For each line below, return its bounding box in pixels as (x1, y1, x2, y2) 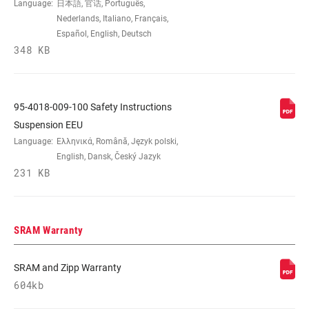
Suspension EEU (14, 119, 83, 130)
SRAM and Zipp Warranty (14, 261, 121, 273)
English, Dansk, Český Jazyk (57, 151, 161, 161)
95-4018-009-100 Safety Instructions (14, 101, 172, 112)
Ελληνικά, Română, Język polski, (57, 136, 178, 146)
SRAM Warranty (14, 223, 83, 237)
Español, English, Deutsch (57, 28, 152, 39)
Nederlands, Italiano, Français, (57, 13, 168, 23)
